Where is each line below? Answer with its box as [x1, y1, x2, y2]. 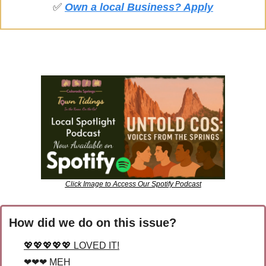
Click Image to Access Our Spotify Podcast [65, 179, 201, 188]
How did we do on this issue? [9, 216, 176, 229]
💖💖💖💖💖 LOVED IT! [24, 240, 119, 251]
